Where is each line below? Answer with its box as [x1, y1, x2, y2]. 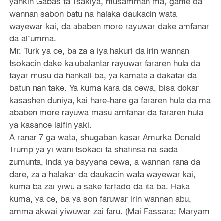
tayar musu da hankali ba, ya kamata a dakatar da [9, 70, 197, 81]
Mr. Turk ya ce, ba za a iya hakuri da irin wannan [9, 45, 189, 56]
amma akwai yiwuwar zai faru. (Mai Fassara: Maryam [9, 206, 210, 217]
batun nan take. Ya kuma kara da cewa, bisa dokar [9, 82, 199, 93]
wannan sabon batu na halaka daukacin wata [9, 8, 177, 19]
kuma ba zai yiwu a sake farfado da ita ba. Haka [9, 181, 190, 192]
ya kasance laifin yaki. [9, 119, 92, 130]
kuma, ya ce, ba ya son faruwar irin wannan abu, [9, 193, 191, 204]
